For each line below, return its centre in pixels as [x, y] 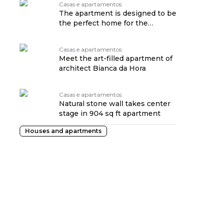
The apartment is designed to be [118, 13]
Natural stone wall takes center [115, 104]
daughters [77, 43]
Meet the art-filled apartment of [116, 58]
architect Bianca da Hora [102, 68]
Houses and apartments [63, 131]
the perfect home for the [103, 23]
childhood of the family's [102, 33]
